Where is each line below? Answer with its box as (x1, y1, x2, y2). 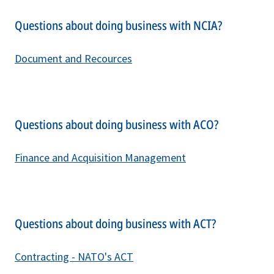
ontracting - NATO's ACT (21, 249, 133, 264)
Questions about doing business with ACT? (15, 215, 216, 232)
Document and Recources (15, 51, 132, 65)
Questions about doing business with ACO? (15, 116, 218, 133)
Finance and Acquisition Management (15, 150, 186, 165)
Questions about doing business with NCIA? (15, 17, 222, 34)
